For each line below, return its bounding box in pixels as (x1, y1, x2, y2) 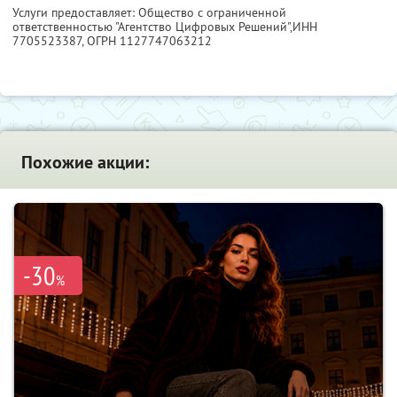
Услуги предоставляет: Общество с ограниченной (12, 4, 286, 21)
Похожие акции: (21, 151, 149, 175)
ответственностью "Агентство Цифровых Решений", (12, 19, 292, 35)
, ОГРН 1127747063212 (82, 33, 212, 50)
